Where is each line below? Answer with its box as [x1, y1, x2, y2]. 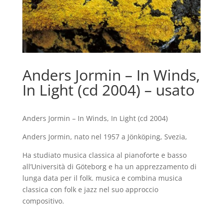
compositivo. [22, 196, 64, 206]
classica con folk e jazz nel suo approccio [22, 185, 158, 195]
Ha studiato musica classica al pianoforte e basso [22, 150, 187, 160]
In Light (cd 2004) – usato [22, 80, 195, 101]
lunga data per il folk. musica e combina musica [22, 173, 182, 183]
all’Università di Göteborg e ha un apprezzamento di [22, 162, 197, 172]
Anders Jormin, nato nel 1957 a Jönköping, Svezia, [22, 132, 187, 142]
